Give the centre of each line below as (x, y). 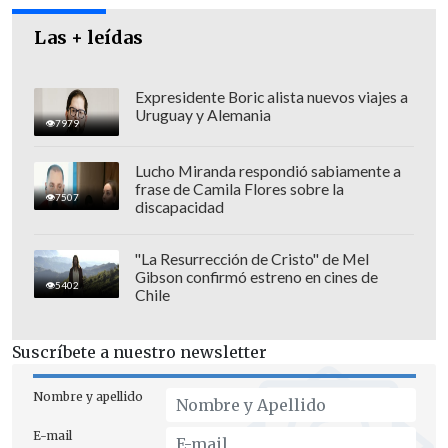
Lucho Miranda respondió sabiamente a (267, 170)
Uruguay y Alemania (202, 114)
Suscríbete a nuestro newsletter (139, 352)
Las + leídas (89, 37)
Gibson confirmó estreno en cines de (256, 276)
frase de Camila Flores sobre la (239, 188)
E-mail (52, 436)
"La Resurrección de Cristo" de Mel (251, 258)
